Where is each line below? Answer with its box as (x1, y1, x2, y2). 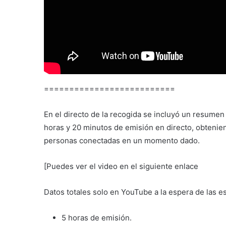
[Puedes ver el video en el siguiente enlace (44, 161, 198, 171)
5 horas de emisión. (62, 212, 132, 222)
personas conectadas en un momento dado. (44, 135, 200, 145)
